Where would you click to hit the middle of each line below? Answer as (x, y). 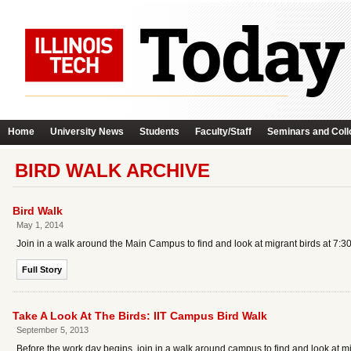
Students (159, 132)
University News (87, 132)
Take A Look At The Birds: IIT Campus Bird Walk (140, 316)
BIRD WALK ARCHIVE (112, 170)
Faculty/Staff (223, 132)
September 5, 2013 (52, 330)
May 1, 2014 (40, 225)
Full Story (42, 270)
